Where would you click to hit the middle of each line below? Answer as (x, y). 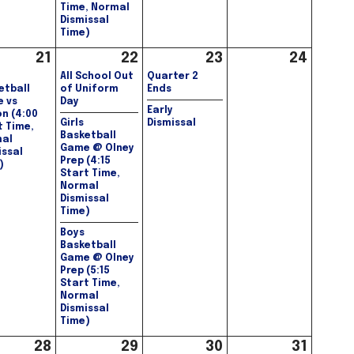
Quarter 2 (173, 77)
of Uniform (89, 90)
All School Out (97, 77)
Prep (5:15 (85, 271)
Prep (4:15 (85, 162)
